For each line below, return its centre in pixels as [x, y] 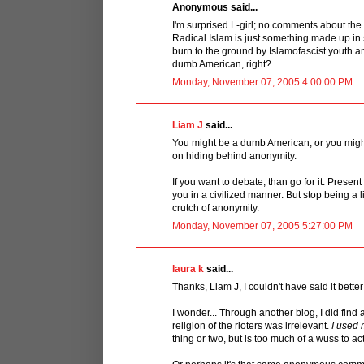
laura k [188, 269]
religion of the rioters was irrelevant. [252, 325]
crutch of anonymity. [216, 208]
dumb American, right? [222, 64]
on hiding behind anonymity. [234, 156]
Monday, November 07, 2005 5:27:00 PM [262, 225]
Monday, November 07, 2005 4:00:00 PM [262, 82]
